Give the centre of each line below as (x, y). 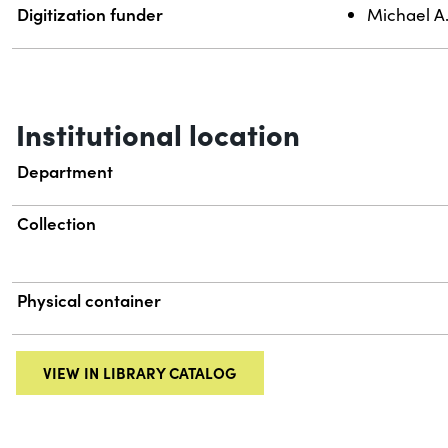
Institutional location (158, 133)
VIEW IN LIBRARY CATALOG (140, 372)
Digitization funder (90, 14)
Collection (57, 223)
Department (65, 171)
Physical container (89, 300)
